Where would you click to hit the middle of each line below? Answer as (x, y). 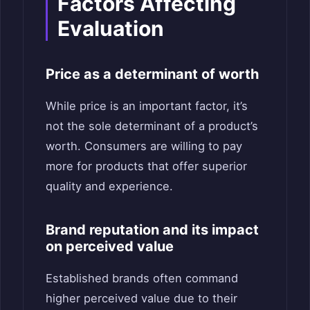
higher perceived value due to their (142, 298)
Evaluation (111, 28)
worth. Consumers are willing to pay (144, 146)
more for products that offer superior (146, 166)
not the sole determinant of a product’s (152, 126)
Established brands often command (142, 278)
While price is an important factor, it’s (147, 106)
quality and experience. (109, 186)
